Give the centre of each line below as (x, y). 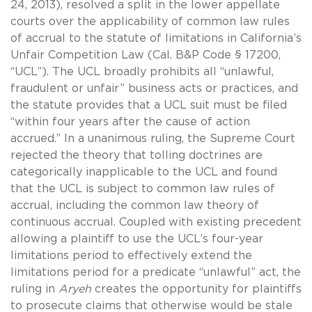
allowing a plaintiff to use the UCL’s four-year (137, 239)
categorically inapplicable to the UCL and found (144, 172)
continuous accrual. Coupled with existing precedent (156, 222)
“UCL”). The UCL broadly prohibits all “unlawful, (142, 71)
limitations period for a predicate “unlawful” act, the (156, 272)
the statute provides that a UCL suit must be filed (149, 105)
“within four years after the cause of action (130, 122)
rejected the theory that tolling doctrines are (136, 155)
